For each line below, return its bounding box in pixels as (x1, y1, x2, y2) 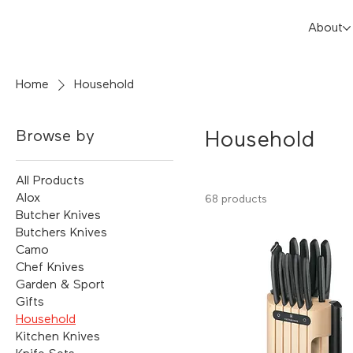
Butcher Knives (16, 209, 101, 222)
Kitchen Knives (16, 330, 100, 344)
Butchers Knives (16, 226, 107, 240)
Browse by (16, 128, 95, 144)
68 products (205, 193, 267, 205)
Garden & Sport (16, 278, 105, 292)
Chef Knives (16, 261, 84, 274)
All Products (16, 174, 84, 188)
